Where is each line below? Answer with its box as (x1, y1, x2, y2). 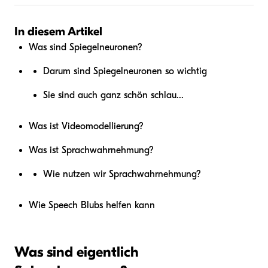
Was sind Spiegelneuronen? (29, 42, 142, 53)
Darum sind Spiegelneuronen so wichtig (43, 66, 207, 77)
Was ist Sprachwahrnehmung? (29, 145, 154, 156)
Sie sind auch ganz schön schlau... (43, 90, 184, 100)
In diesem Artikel (14, 25, 102, 38)
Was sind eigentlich (14, 243, 139, 260)
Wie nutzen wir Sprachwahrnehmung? (43, 169, 201, 179)
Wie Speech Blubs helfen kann (29, 200, 155, 211)
